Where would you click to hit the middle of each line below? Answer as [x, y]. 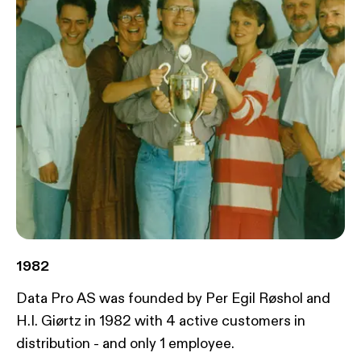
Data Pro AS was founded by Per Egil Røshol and [173, 299]
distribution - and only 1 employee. [125, 344]
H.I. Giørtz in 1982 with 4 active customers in [161, 321]
